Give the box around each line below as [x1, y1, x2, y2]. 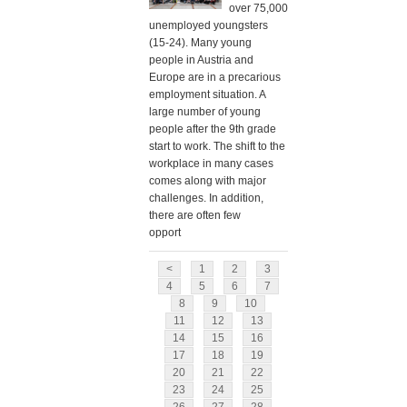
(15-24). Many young [148, 36, 252, 50]
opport [148, 226, 181, 240]
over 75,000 [228, 2, 288, 15]
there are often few [148, 209, 241, 223]
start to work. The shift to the [148, 140, 285, 154]
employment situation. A [148, 88, 265, 102]
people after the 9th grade [148, 123, 276, 136]
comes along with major [148, 174, 266, 188]
